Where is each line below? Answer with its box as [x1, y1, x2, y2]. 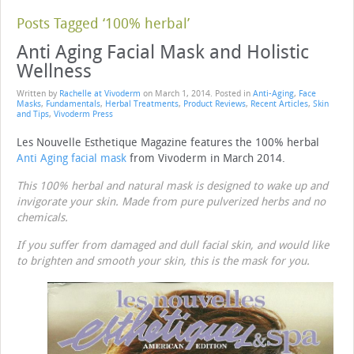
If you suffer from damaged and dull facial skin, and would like [17, 239, 329, 253]
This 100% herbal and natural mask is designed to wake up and [17, 179, 328, 194]
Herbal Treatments [105, 99, 179, 110]
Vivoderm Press [54, 109, 113, 120]
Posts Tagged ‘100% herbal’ [17, 15, 190, 33]
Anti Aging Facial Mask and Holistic [17, 41, 309, 64]
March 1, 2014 [155, 88, 210, 100]
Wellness [17, 60, 92, 83]
